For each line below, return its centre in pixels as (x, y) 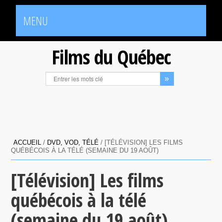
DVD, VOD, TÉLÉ (73, 142)
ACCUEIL (28, 142)
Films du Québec (111, 57)
